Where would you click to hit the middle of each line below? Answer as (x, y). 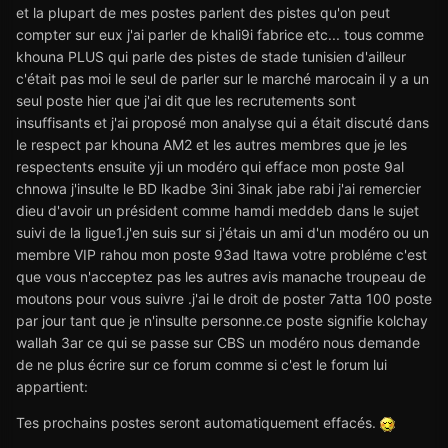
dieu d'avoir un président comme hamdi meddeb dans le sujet (217, 210)
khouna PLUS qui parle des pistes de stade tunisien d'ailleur (211, 56)
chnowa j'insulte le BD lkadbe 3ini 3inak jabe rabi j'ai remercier (218, 188)
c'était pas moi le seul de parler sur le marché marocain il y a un (222, 78)
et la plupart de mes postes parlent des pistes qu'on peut (203, 12)
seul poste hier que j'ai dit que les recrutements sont (186, 100)
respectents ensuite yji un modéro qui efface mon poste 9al (210, 166)
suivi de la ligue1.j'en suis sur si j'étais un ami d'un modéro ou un (222, 232)
